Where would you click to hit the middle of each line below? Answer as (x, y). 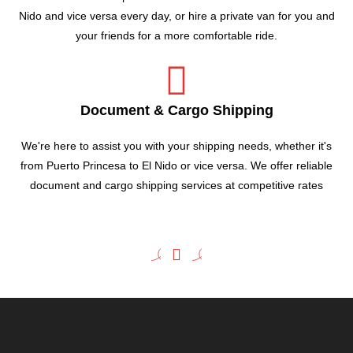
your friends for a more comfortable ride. (176, 35)
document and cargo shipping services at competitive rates (176, 185)
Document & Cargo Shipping (176, 110)
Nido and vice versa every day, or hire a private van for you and (176, 16)
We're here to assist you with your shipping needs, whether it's (176, 146)
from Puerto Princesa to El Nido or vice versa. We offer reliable (176, 165)
